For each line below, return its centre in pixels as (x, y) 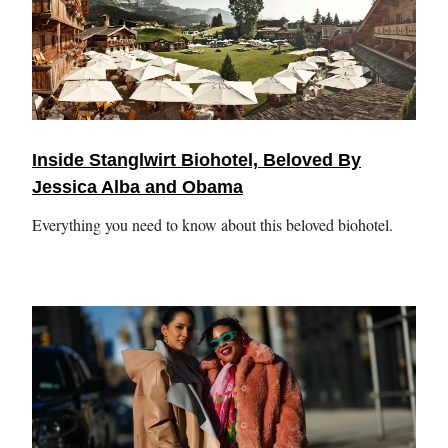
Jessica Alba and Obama (137, 187)
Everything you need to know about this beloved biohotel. (212, 225)
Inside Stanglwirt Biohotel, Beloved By (196, 160)
